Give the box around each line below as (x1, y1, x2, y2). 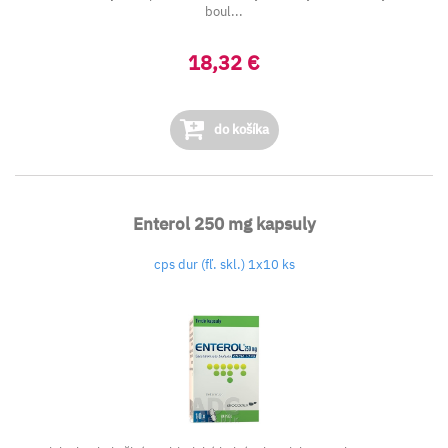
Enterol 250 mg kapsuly (132, 213, 316, 235)
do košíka (210, 121, 269, 138)
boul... (205, 3, 243, 20)
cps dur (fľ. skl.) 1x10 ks (153, 256, 295, 273)
